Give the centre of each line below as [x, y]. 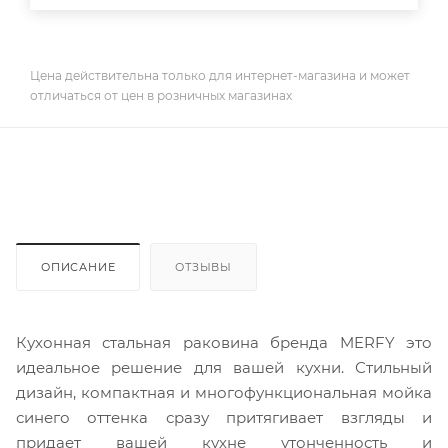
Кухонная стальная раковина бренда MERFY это [224, 342]
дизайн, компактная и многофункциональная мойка [224, 392]
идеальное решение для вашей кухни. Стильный [224, 367]
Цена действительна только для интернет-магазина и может [220, 75]
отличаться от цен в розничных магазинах [161, 95]
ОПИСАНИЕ [78, 266]
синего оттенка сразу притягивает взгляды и [224, 417]
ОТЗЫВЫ [204, 266]
